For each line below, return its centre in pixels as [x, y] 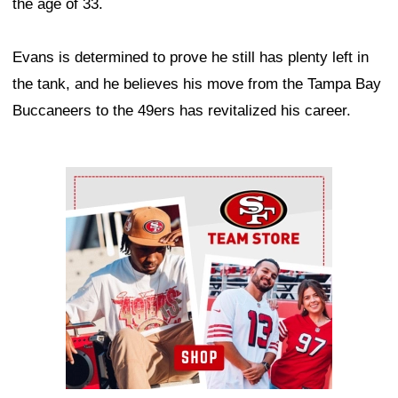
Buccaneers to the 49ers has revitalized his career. [182, 111]
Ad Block [96, 180]
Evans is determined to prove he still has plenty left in [191, 58]
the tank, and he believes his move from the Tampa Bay [197, 84]
